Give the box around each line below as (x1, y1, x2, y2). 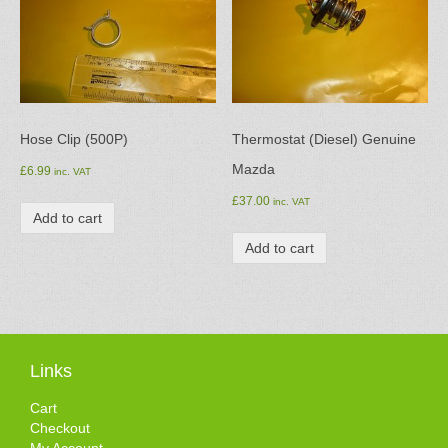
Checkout (30, 420, 90, 437)
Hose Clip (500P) (20, 130, 128, 147)
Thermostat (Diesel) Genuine (232, 130, 417, 147)
